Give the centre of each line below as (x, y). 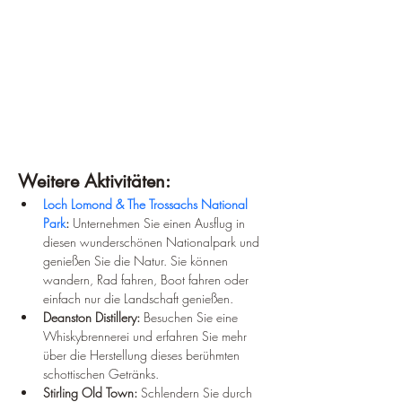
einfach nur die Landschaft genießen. (138, 298)
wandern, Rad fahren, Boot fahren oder (148, 279)
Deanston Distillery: (92, 317)
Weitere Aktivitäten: (94, 181)
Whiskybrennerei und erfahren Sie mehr (147, 336)
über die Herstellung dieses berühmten (143, 354)
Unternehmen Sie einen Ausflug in (159, 223)
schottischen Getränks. (101, 373)
